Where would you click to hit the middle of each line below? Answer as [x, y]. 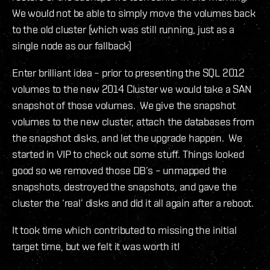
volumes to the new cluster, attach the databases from [133, 122]
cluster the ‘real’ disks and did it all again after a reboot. [133, 203]
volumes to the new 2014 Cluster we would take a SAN [132, 89]
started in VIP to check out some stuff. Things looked [128, 154]
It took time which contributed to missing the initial [124, 230]
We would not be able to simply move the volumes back [134, 13]
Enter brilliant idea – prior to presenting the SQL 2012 [129, 73]
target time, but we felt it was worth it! [96, 246]
